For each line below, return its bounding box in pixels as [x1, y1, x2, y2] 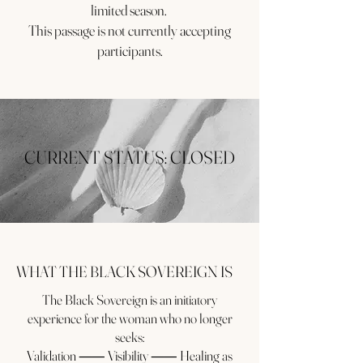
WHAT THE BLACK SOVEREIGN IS [16, 262, 233, 281]
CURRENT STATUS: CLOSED [24, 146, 235, 169]
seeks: [115, 328, 144, 345]
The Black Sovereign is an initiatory [42, 291, 217, 308]
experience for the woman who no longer [27, 310, 233, 327]
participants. [96, 41, 163, 60]
